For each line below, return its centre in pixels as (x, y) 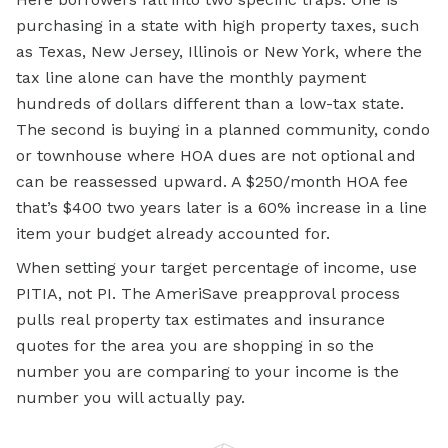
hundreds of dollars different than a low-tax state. (210, 104)
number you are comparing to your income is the (207, 372)
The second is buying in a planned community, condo (223, 130)
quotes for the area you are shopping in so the (195, 346)
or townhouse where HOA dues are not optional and (216, 156)
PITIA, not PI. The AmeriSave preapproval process (208, 294)
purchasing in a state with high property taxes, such (217, 26)
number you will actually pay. (130, 398)
